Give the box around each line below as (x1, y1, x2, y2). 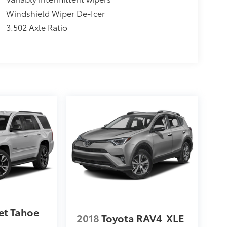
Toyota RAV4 (101, 211, 162, 225)
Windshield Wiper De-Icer (6, 7, 105, 19)
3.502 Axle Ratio (6, 21, 67, 33)
